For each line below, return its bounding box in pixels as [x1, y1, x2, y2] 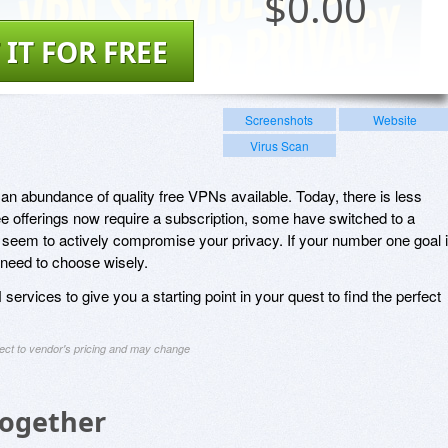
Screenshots [245, 110, 314, 128]
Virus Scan [249, 136, 309, 154]
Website [372, 110, 417, 128]
